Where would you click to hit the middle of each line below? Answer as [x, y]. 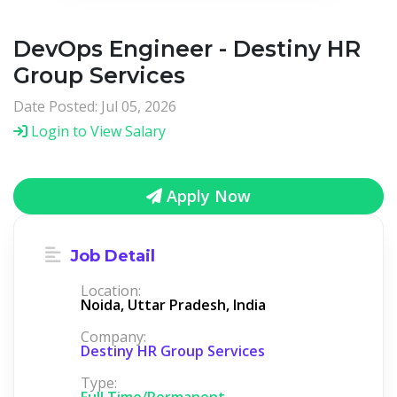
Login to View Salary [97, 131]
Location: [111, 290]
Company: [113, 336]
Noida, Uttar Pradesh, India [173, 304]
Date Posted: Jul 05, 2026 [95, 106]
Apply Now [206, 195]
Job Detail [110, 256]
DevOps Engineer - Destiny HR [187, 48]
